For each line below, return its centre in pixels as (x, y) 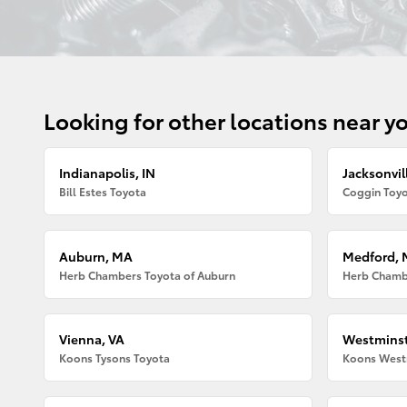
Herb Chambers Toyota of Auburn (148, 274)
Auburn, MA (96, 256)
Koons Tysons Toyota (115, 357)
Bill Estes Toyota (103, 192)
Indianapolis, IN (108, 173)
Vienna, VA (92, 338)
